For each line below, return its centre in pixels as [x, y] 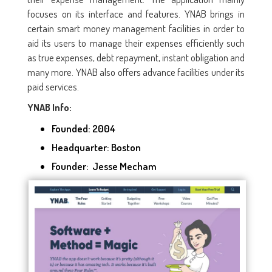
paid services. [55, 86]
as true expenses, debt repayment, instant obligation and [136, 57]
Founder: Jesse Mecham [104, 166]
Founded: [71, 128]
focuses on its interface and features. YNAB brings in [136, 13]
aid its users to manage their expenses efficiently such [136, 42]
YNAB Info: [49, 107]
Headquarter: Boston [96, 147]
